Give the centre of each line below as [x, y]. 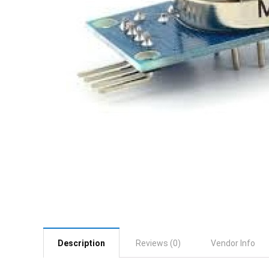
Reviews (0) [158, 243]
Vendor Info [233, 243]
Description [81, 243]
